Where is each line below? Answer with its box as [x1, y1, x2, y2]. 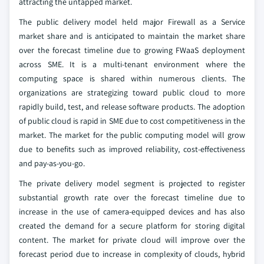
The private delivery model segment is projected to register [19, 177, 245, 189]
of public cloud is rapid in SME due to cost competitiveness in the [19, 115, 245, 126]
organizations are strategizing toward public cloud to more [19, 87, 245, 98]
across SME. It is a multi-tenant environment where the [19, 58, 245, 70]
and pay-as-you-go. [19, 157, 85, 169]
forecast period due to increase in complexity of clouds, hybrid [19, 248, 245, 259]
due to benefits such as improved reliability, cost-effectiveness [19, 143, 245, 154]
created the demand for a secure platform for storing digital [19, 220, 245, 231]
